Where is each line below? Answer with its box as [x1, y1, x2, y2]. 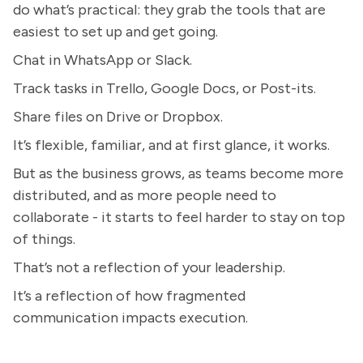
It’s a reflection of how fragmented [13, 287, 246, 305]
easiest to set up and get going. [13, 23, 218, 41]
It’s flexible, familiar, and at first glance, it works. [13, 136, 330, 154]
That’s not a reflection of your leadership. [13, 258, 285, 276]
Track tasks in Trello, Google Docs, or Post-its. [13, 79, 316, 97]
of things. [13, 230, 75, 248]
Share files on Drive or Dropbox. [13, 108, 223, 126]
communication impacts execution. [13, 309, 248, 327]
